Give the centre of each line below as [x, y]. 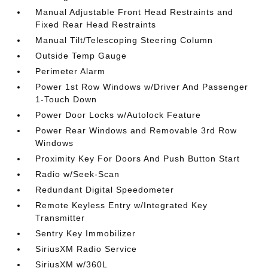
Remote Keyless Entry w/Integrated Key [122, 205]
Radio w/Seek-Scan [78, 174]
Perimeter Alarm [71, 71]
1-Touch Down [66, 99]
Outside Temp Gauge [81, 56]
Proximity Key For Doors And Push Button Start [138, 159]
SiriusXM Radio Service [86, 249]
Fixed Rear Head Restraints [96, 25]
